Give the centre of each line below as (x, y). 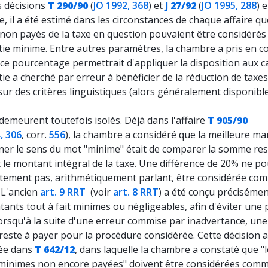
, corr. (35, 135)
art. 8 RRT (136, 192)
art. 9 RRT (64, 192)
